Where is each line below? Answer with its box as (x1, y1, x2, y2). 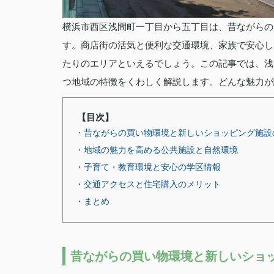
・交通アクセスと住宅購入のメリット (75, 179, 221, 189)
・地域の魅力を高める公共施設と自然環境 (75, 145, 238, 155)
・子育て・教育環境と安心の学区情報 (75, 162, 221, 172)
